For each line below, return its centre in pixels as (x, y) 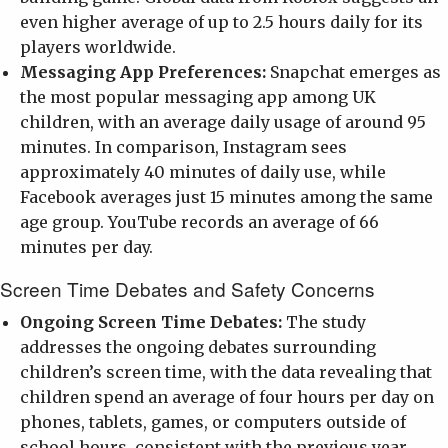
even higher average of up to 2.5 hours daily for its (221, 21)
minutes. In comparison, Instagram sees (183, 146)
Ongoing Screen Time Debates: (151, 321)
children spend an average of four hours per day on (227, 396)
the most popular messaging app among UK (198, 96)
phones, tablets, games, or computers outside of (213, 421)
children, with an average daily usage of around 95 (223, 121)
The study (324, 321)
